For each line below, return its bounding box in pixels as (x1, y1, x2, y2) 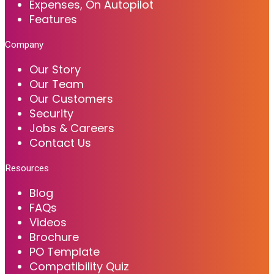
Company (5, 39, 43, 50)
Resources (5, 162, 49, 174)
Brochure (29, 229, 79, 245)
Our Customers (29, 91, 113, 106)
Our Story (29, 61, 81, 77)
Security (29, 105, 73, 121)
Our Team (29, 76, 84, 92)
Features (29, 11, 77, 27)
